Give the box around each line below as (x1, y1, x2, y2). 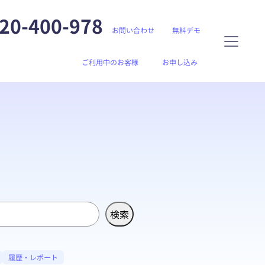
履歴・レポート (8, 252, 58, 262)
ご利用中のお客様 (82, 57, 138, 67)
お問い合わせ (112, 24, 154, 35)
